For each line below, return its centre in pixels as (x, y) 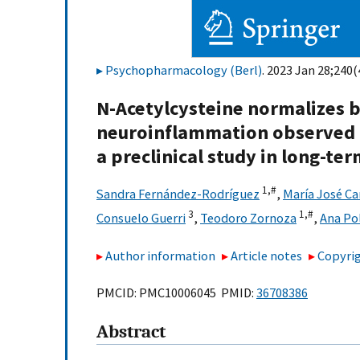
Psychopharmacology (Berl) (184, 70)
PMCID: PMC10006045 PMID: (176, 293)
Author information (160, 255)
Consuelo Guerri (141, 218)
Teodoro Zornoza (248, 218)
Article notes (267, 255)
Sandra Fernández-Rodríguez (178, 194)
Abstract (131, 332)
